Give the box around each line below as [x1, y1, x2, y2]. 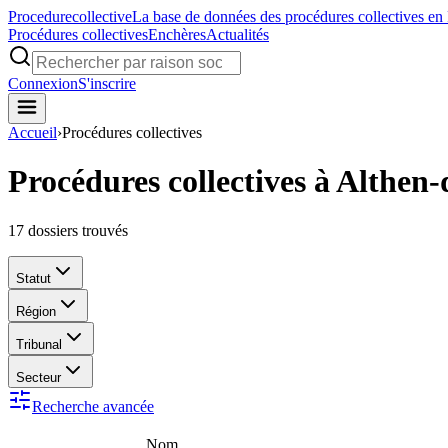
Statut [16, 270, 51, 286]
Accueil [8, 124, 57, 141]
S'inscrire [78, 75, 136, 92]
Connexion [8, 75, 78, 92]
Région [16, 303, 56, 319]
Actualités [206, 26, 269, 43]
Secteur [16, 369, 61, 385]
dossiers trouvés [28, 221, 128, 239]
